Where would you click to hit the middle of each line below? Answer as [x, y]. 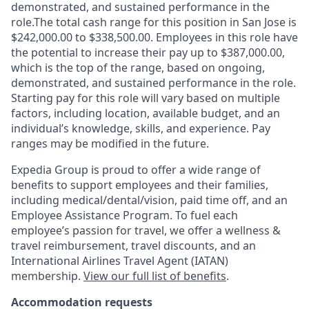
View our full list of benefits [155, 276]
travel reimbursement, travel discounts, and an [133, 245]
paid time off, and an [232, 200]
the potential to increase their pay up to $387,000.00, [148, 52]
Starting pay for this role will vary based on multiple [146, 98]
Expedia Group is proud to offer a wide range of [136, 169]
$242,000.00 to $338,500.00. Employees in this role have [154, 37]
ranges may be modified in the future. [110, 143]
